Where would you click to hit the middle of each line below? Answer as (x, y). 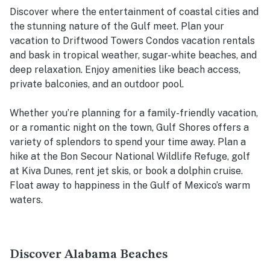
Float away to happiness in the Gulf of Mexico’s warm (130, 186)
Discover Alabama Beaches (89, 255)
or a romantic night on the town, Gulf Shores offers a (129, 128)
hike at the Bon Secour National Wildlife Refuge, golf (130, 157)
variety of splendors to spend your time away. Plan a (128, 142)
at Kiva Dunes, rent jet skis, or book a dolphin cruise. (126, 171)
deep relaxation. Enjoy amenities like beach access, (125, 70)
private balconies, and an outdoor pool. (97, 84)
